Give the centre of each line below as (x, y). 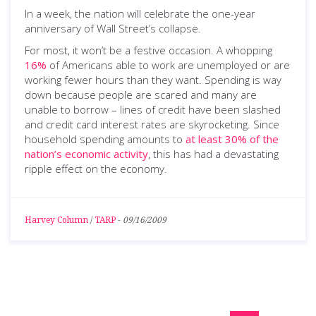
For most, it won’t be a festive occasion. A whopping (148, 50)
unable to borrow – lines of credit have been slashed (153, 109)
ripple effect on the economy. (96, 169)
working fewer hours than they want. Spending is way (153, 80)
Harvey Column (56, 220)
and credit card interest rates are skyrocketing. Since (152, 124)
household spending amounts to (105, 139)
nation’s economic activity (86, 154)
